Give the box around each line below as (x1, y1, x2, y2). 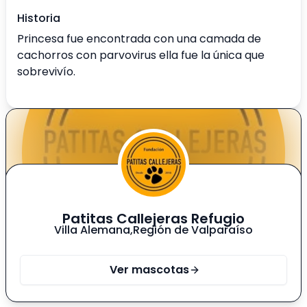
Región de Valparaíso (133, 222, 253, 238)
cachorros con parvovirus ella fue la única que (17, 47, 265, 64)
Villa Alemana (54, 222, 130, 238)
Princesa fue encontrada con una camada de (17, 31, 261, 47)
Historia (17, 10, 60, 27)
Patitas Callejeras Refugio (62, 209, 245, 229)
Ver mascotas (110, 262, 189, 278)
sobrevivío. (17, 64, 75, 80)
